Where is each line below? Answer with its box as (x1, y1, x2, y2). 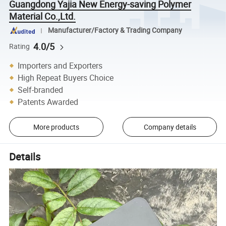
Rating (9, 41, 30, 51)
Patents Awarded (18, 96, 79, 107)
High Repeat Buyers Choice (18, 72, 114, 83)
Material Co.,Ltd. (9, 10, 76, 22)
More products (33, 122, 79, 132)
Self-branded (18, 84, 64, 95)
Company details (143, 122, 196, 132)
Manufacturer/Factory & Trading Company (47, 26, 182, 35)
